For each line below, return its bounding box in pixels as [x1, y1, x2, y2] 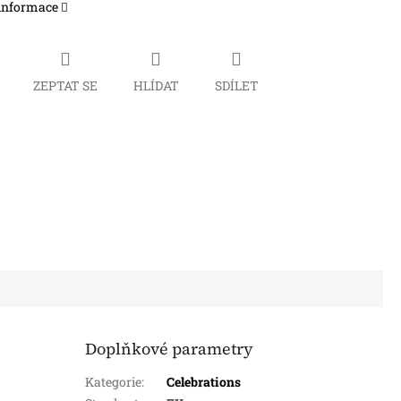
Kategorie [85, 372, 142, 390]
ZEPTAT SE [32, 76, 98, 94]
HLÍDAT [132, 76, 179, 94]
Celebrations [166, 372, 242, 390]
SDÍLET [214, 76, 259, 94]
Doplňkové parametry [85, 337, 254, 360]
